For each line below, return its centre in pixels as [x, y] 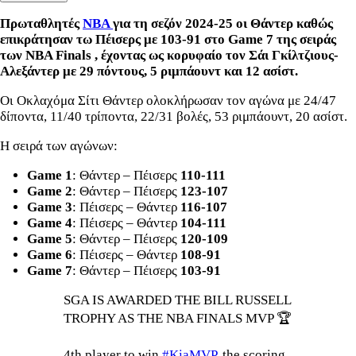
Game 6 [50, 254]
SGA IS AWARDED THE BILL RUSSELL [177, 300]
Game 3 [50, 207]
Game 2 [50, 191]
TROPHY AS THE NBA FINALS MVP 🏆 [178, 318]
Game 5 [50, 238]
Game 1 [50, 175]
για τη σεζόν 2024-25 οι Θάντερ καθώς [223, 23]
